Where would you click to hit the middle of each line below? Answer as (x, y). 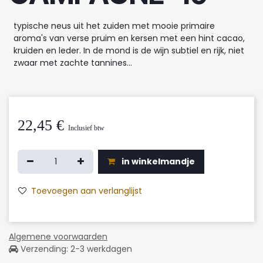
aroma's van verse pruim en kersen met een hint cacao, (129, 38)
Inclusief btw (86, 128)
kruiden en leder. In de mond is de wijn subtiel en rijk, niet (129, 50)
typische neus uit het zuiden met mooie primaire (114, 26)
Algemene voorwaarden (58, 236)
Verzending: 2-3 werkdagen (75, 249)
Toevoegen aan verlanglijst (87, 190)
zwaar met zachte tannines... (73, 63)
